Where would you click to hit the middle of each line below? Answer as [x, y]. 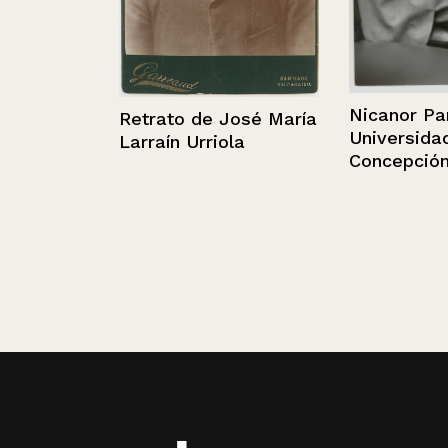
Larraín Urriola [150, 142]
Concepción [367, 160]
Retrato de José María [186, 119]
